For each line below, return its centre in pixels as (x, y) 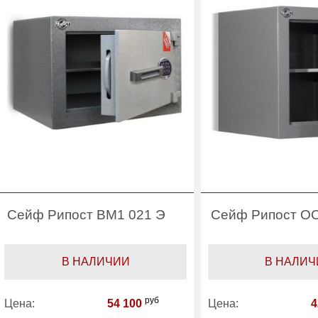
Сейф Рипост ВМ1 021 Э (87, 215)
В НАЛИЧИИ (95, 262)
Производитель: (46, 9)
